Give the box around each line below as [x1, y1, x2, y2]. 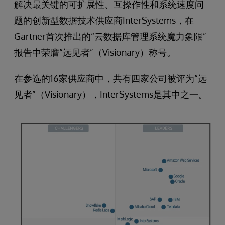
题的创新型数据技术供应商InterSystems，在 [14, 15, 194, 26]
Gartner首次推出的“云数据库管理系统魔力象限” [14, 31, 206, 42]
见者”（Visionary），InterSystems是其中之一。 [14, 89, 207, 100]
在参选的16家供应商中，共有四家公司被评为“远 [14, 73, 207, 84]
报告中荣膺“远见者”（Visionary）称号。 [14, 47, 176, 58]
